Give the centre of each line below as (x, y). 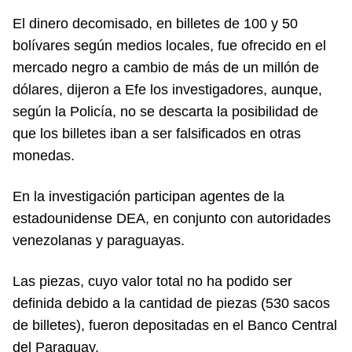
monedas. (44, 156)
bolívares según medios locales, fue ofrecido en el (169, 46)
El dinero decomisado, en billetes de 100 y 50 (155, 24)
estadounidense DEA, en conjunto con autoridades (172, 218)
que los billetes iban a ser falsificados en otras (157, 134)
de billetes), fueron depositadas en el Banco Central (175, 325)
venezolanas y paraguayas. (99, 240)
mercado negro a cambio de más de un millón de (166, 68)
